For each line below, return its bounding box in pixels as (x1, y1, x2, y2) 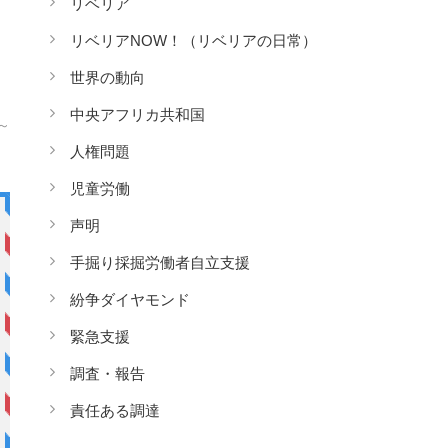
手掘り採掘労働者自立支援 (70, 254, 250, 271)
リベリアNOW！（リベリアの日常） (70, 32, 317, 49)
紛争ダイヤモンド (70, 291, 190, 308)
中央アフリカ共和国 (70, 106, 205, 123)
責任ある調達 (70, 402, 160, 419)
